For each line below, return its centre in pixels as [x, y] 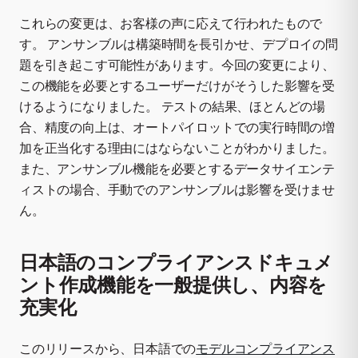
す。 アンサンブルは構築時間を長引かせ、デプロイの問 [179, 44]
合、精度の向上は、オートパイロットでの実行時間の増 [177, 127]
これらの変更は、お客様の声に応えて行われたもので [171, 23]
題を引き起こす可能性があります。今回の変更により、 [177, 64]
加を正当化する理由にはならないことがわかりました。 [177, 147]
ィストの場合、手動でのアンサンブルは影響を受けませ [177, 189]
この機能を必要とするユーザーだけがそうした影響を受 [177, 85]
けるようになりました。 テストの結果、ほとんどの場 [172, 106]
